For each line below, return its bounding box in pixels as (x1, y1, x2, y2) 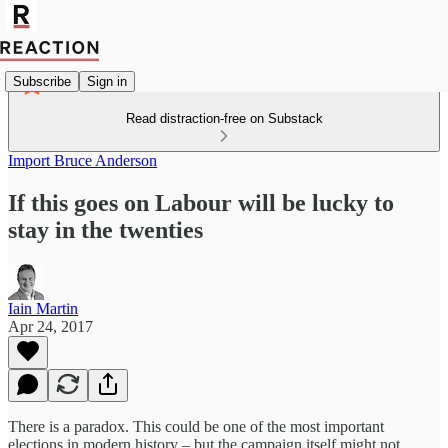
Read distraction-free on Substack (125, 111, 323, 126)
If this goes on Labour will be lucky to (8, 189, 394, 216)
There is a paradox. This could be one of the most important (8, 417, 384, 435)
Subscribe (13, 73, 71, 89)
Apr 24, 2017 (8, 317, 93, 335)
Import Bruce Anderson (8, 152, 157, 169)
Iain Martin (8, 299, 78, 317)
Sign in (87, 73, 127, 89)
